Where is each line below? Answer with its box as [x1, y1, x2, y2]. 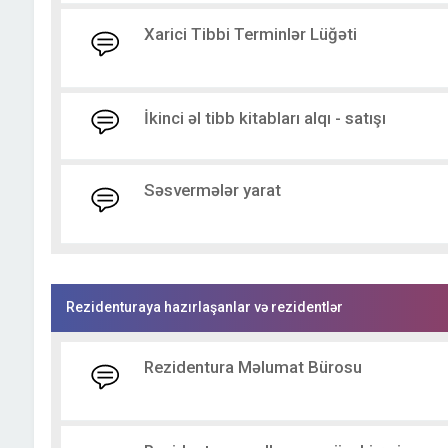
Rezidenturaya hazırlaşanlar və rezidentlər [65, 299, 343, 315]
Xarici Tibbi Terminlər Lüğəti [143, 24, 357, 44]
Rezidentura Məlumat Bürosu [143, 357, 362, 377]
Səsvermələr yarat [143, 180, 281, 200]
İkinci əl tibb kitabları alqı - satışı [143, 108, 386, 128]
